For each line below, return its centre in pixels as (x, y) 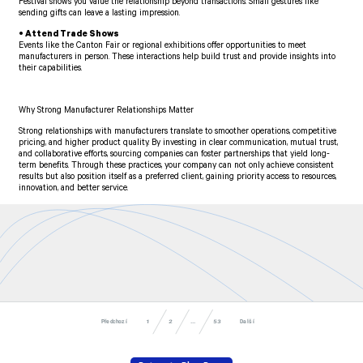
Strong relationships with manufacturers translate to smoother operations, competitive (178, 132)
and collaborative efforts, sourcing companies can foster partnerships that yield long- (175, 155)
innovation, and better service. (74, 189)
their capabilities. (51, 69)
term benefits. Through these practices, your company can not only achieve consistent (177, 167)
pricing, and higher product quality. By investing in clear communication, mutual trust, (179, 144)
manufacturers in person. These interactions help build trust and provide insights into (177, 58)
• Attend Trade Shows (69, 35)
